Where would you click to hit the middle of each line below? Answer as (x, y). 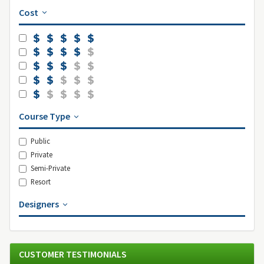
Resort (41, 182)
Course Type (45, 116)
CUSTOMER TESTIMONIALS (73, 254)
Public (40, 141)
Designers (40, 204)
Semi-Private (50, 168)
